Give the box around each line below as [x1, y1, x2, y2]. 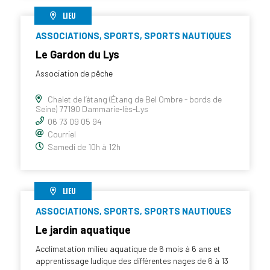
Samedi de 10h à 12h [48, 141, 121, 152]
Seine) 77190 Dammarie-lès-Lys [36, 103, 148, 114]
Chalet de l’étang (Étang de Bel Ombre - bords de [48, 93, 222, 104]
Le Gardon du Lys [36, 47, 119, 61]
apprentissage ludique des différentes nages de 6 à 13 [36, 255, 228, 266]
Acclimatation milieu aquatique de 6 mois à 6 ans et [36, 243, 221, 254]
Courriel [48, 128, 76, 139]
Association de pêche [36, 67, 113, 78]
